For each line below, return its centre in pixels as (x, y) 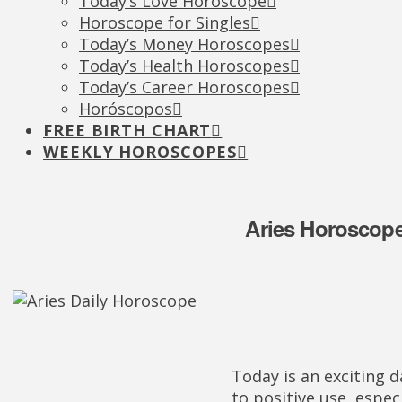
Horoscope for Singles (165, 22)
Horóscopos (126, 109)
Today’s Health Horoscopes (184, 66)
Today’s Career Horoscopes (184, 87)
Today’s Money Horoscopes (184, 44)
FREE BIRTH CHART (127, 130)
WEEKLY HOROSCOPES (140, 152)
